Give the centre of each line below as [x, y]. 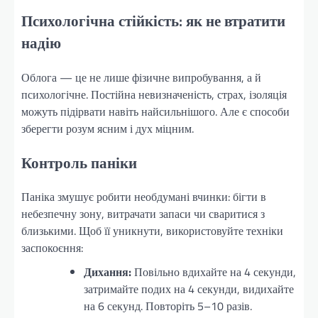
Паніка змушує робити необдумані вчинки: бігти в [144, 197]
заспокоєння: [52, 248]
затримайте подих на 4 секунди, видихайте [189, 289]
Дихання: [108, 272]
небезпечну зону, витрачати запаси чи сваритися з [143, 214]
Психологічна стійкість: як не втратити [153, 21]
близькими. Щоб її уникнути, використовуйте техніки [152, 231]
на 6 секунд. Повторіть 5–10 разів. [168, 306]
